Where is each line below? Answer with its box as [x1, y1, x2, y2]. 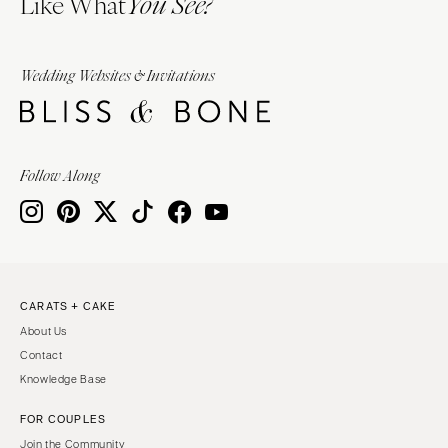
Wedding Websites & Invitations [20, 66, 215, 87]
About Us [20, 324, 68, 337]
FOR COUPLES [20, 412, 107, 425]
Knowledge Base [20, 372, 107, 385]
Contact [20, 348, 63, 361]
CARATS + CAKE [20, 299, 117, 312]
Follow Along [20, 165, 100, 186]
